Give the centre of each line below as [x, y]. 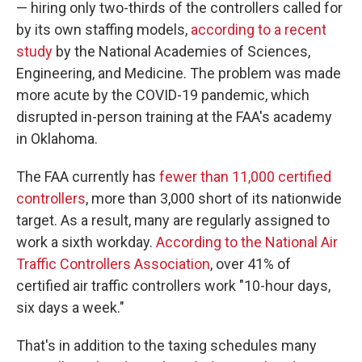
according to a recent [259, 29]
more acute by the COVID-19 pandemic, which [163, 95]
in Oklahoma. [57, 139]
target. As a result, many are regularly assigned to [173, 220]
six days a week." [70, 307]
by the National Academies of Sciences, [181, 51]
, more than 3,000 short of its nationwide [214, 198]
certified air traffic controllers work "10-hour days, [173, 286]
